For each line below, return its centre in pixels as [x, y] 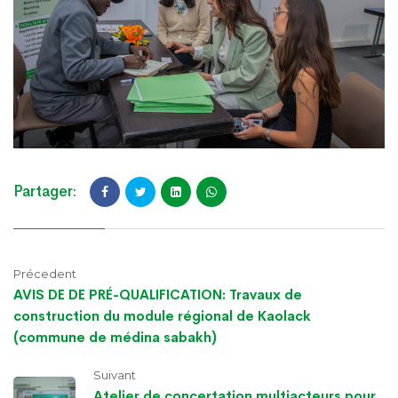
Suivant [115, 374]
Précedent [45, 273]
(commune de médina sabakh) [115, 337]
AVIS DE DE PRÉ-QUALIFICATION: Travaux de [158, 294]
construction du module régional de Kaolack [162, 315]
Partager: [45, 192]
